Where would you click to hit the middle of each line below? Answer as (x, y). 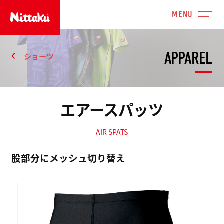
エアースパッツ (112, 110)
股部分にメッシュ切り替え (69, 157)
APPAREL (188, 58)
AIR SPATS (112, 132)
